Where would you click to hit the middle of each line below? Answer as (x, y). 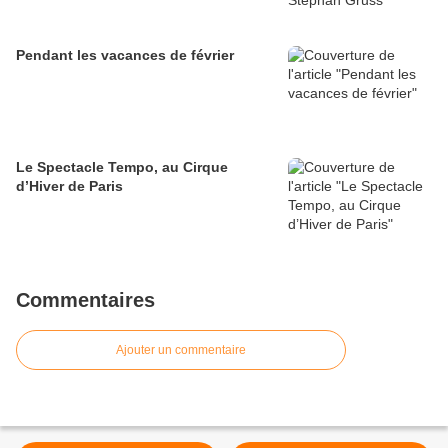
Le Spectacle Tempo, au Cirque (122, 167)
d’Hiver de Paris (69, 186)
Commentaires (85, 300)
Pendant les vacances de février (125, 55)
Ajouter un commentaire (181, 350)
